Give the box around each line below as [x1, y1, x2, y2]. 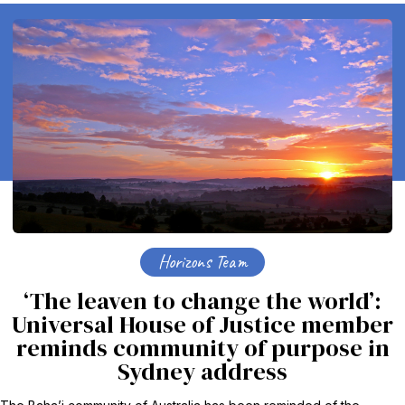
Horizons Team [158, 250, 247, 273]
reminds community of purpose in [15, 331, 390, 364]
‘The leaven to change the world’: [24, 284, 381, 317]
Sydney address [118, 354, 287, 388]
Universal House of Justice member [12, 307, 393, 341]
